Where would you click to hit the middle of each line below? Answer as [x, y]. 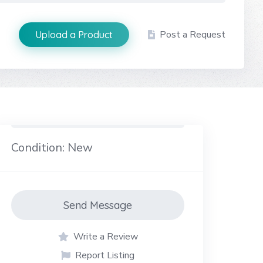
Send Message [98, 205]
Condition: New [52, 148]
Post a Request [193, 34]
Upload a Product [74, 34]
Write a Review [105, 237]
